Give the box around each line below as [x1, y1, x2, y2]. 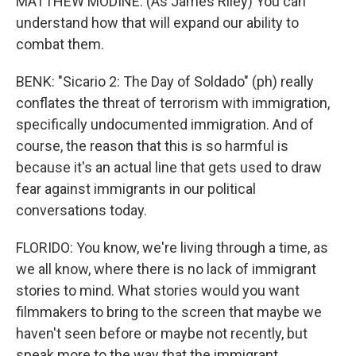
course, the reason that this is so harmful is [16, 137, 288, 154]
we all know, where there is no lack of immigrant [16, 261, 316, 277]
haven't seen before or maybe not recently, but [16, 325, 308, 342]
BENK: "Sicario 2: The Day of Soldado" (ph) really [16, 73, 314, 90]
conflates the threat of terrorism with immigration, [16, 95, 330, 111]
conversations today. [16, 202, 147, 219]
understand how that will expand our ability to [16, 14, 299, 31]
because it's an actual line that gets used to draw [16, 159, 322, 176]
